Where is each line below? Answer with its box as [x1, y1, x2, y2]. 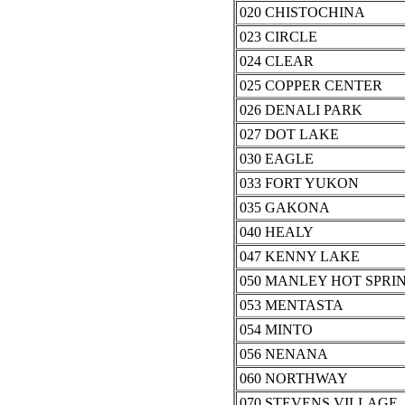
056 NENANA [239, 346, 328, 363]
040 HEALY [239, 224, 314, 240]
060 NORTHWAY [239, 371, 348, 387]
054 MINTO [239, 322, 313, 338]
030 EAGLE [239, 151, 314, 167]
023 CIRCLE [239, 29, 317, 45]
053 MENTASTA [239, 297, 344, 314]
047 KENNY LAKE [239, 249, 360, 265]
